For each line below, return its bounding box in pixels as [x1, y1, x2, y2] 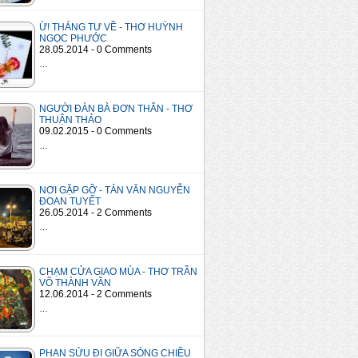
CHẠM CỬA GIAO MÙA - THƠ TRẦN [39, 266, 197, 278]
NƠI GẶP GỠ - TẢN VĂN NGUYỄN [39, 185, 190, 197]
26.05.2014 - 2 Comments [39, 207, 152, 219]
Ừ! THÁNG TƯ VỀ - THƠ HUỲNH [39, 22, 183, 34]
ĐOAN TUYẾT [39, 196, 101, 208]
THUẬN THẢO [39, 114, 101, 126]
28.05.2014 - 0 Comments [39, 44, 152, 56]
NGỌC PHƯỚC [39, 33, 107, 45]
